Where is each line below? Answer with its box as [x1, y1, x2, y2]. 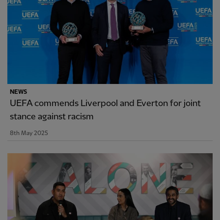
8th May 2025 [10, 130, 48, 137]
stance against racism [10, 112, 94, 122]
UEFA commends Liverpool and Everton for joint [10, 99, 201, 109]
